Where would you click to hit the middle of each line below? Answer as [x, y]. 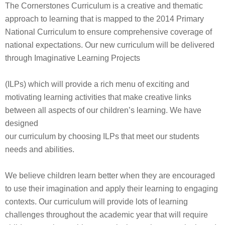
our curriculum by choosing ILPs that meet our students [102, 136]
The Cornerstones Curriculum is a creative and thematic [104, 6]
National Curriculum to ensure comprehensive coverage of [108, 32]
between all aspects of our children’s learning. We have [103, 110]
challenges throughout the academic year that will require [106, 215]
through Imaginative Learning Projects [73, 58]
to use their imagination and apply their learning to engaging [111, 189]
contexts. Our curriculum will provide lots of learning [96, 202]
